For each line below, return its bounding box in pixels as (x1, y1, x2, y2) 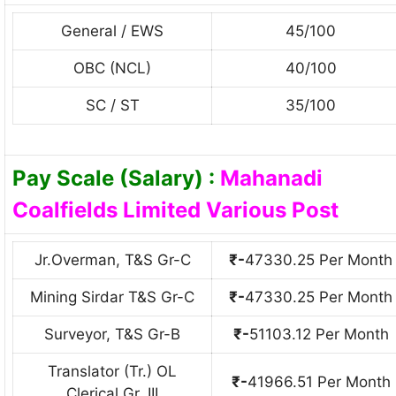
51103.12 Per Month (248, 324, 389, 343)
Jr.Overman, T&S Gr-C (34, 250, 191, 269)
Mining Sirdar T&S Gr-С (30, 287, 194, 306)
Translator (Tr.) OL (48, 362, 177, 380)
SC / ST (85, 95, 140, 114)
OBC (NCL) (73, 58, 151, 77)
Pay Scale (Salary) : (12, 164, 220, 191)
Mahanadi (220, 164, 323, 191)
